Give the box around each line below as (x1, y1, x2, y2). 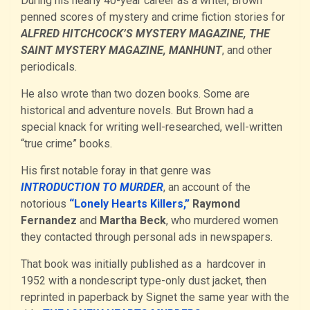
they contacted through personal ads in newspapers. (21, 230, 273, 244)
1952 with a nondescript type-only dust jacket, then (21, 273, 266, 287)
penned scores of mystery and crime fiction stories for (21, 10, 285, 24)
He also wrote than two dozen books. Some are (21, 86, 250, 100)
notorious (21, 197, 69, 210)
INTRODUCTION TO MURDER (21, 180, 163, 194)
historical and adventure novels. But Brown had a (21, 103, 253, 117)
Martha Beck (100, 213, 166, 227)
